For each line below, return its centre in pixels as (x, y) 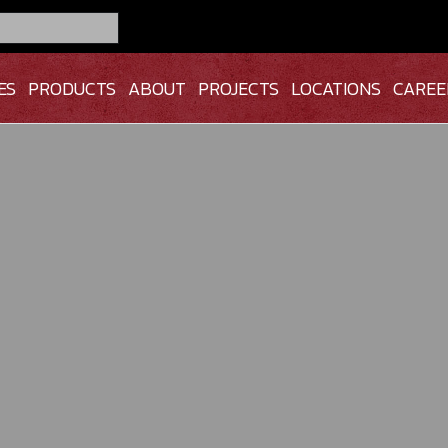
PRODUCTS (71, 88)
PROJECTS (238, 88)
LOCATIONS (335, 88)
